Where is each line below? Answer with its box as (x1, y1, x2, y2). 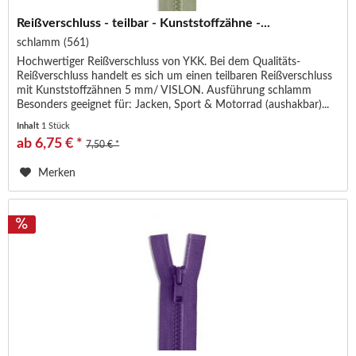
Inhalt (17, 122, 42, 131)
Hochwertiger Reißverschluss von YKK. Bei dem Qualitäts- (17, 56, 301, 68)
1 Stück (41, 122, 71, 131)
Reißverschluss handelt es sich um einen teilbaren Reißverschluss (17, 71, 333, 83)
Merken (38, 168, 76, 180)
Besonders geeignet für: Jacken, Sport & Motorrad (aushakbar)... (17, 99, 330, 111)
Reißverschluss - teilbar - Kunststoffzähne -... (17, 17, 271, 30)
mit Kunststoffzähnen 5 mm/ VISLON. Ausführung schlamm (17, 85, 312, 97)
